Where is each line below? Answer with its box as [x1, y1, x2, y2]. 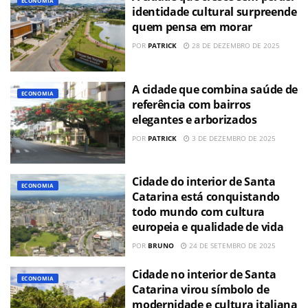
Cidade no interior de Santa [132, 266, 276, 282]
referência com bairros [132, 96, 252, 112]
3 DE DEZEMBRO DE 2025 [190, 133, 276, 143]
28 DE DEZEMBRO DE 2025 [190, 41, 280, 51]
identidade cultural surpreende [132, 4, 297, 20]
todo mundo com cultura [132, 204, 265, 220]
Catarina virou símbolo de [132, 281, 269, 297]
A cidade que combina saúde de [132, 81, 298, 97]
